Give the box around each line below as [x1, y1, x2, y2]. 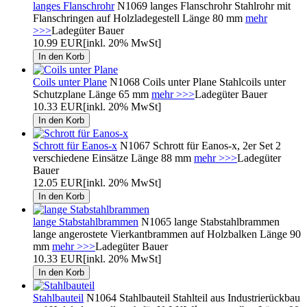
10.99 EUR [33, 36, 83, 49]
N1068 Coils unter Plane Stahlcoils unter [107, 75, 286, 88]
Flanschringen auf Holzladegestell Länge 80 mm [33, 12, 245, 24]
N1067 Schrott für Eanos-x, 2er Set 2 [117, 139, 281, 151]
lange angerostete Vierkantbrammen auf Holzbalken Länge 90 [33, 228, 301, 240]
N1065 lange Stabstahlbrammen [138, 215, 280, 228]
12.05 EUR [33, 176, 83, 188]
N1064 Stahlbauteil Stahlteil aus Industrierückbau [84, 291, 300, 304]
